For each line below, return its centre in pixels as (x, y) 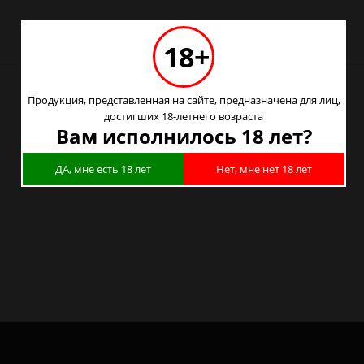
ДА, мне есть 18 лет (103, 169)
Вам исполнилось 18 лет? (184, 136)
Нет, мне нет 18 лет (264, 169)
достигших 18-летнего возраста (184, 116)
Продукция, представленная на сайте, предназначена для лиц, (184, 100)
